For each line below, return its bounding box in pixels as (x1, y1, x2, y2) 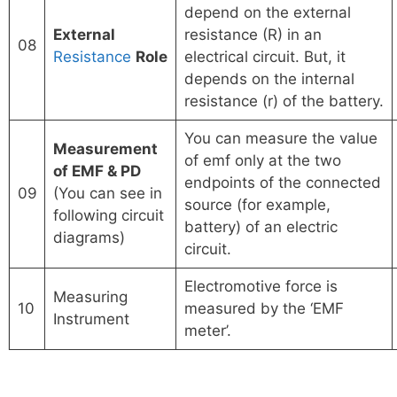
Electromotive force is (183, 277, 338, 296)
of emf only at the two (183, 152, 341, 170)
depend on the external (183, 4, 351, 22)
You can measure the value (183, 129, 378, 148)
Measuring (52, 288, 128, 307)
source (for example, (183, 196, 331, 214)
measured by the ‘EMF (183, 300, 344, 318)
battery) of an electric (183, 218, 338, 237)
